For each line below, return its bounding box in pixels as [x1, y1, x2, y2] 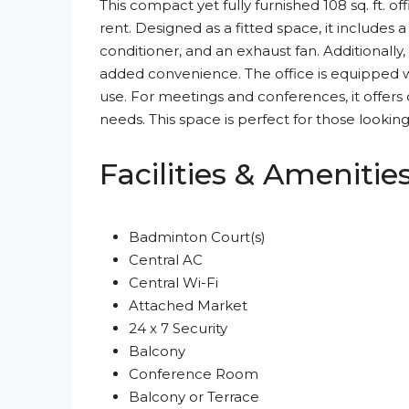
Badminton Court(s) [129, 228, 266, 246]
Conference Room [129, 365, 258, 383]
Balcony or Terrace [129, 388, 259, 405]
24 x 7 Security [129, 320, 227, 337]
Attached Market [129, 297, 247, 314]
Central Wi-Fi [129, 274, 218, 291]
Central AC [129, 251, 203, 268]
